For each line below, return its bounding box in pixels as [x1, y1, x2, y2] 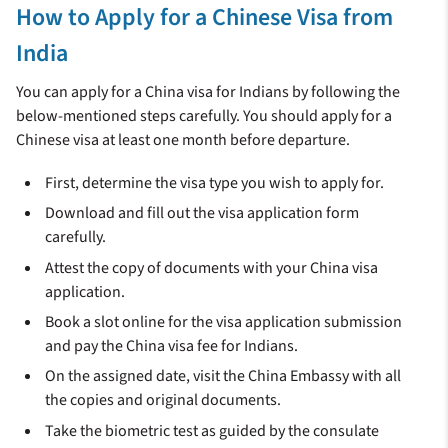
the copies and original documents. [45, 389, 282, 412]
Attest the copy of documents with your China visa [45, 256, 379, 279]
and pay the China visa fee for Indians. [45, 335, 299, 358]
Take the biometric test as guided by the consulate [45, 419, 380, 442]
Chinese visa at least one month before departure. [16, 128, 350, 151]
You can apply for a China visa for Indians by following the [16, 80, 400, 103]
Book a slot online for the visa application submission [45, 311, 403, 334]
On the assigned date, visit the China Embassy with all [45, 365, 402, 388]
